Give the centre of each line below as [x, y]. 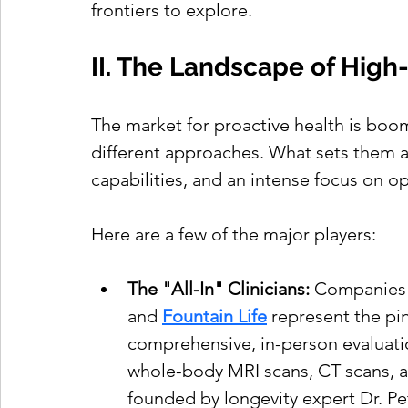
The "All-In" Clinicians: [219, 289]
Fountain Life [214, 316]
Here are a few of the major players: [234, 235]
